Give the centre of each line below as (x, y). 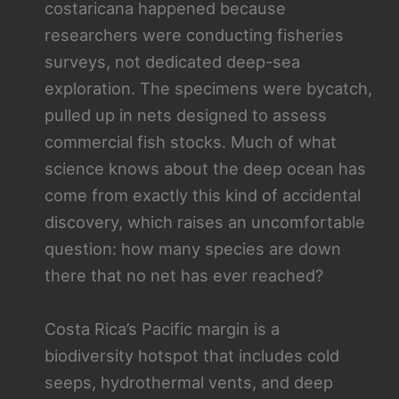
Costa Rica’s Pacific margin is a (162, 328)
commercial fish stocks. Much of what (190, 142)
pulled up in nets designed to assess (185, 115)
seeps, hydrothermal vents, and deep (188, 382)
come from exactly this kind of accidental (202, 195)
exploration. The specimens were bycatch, (208, 89)
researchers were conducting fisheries (194, 35)
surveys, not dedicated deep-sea (172, 62)
